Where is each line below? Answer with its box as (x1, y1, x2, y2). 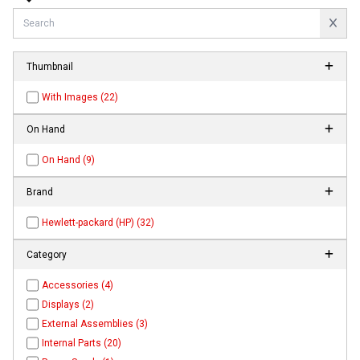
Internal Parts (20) (42, 337, 122, 350)
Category (27, 249, 67, 261)
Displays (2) (42, 299, 95, 311)
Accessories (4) (42, 280, 114, 292)
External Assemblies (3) (42, 318, 149, 330)
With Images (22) (42, 92, 119, 104)
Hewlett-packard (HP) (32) (42, 217, 155, 229)
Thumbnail (27, 61, 73, 73)
